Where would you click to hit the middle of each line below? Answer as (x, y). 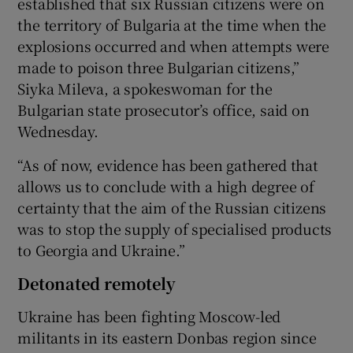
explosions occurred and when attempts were (174, 45)
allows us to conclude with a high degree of (166, 186)
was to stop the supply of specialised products (175, 228)
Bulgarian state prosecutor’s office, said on (163, 109)
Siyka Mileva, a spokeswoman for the (145, 88)
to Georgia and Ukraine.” (101, 249)
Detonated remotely (97, 283)
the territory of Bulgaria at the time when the (172, 24)
